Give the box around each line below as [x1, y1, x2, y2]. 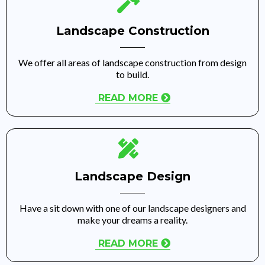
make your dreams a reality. [77, 214, 188, 225]
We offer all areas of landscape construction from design [18, 56, 247, 68]
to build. [116, 68, 149, 80]
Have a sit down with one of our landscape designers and [19, 202, 246, 214]
